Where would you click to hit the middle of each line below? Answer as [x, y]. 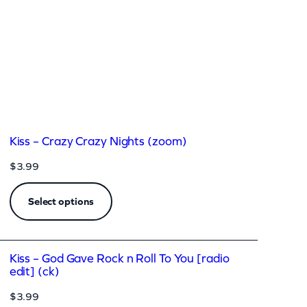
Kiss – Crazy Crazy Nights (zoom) [98, 142]
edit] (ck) [34, 272]
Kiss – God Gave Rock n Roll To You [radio [119, 259]
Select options [61, 201]
